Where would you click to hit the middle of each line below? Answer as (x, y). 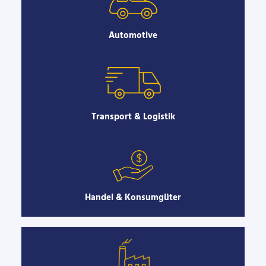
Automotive (133, 36)
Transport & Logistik (133, 117)
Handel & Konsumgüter (133, 198)
